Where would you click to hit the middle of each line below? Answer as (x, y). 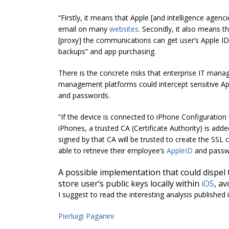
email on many (84, 29)
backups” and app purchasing (106, 52)
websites (124, 29)
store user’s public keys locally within (130, 184)
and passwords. (84, 96)
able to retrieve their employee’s (112, 151)
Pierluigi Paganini (86, 216)
